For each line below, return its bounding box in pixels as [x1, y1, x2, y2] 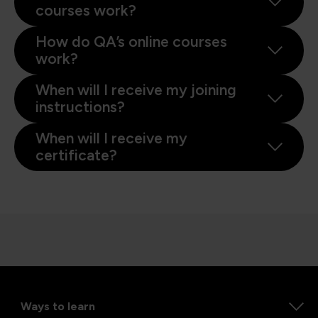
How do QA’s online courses [35, 33, 227, 51]
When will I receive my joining [35, 81, 236, 99]
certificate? [35, 146, 117, 165]
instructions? [35, 98, 125, 116]
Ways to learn [21, 300, 95, 314]
